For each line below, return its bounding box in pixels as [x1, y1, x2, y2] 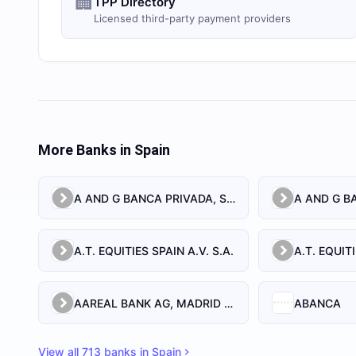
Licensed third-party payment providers [94, 12, 291, 25]
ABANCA [294, 296, 342, 310]
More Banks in [38, 141, 134, 158]
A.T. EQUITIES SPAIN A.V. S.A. [74, 243, 234, 257]
